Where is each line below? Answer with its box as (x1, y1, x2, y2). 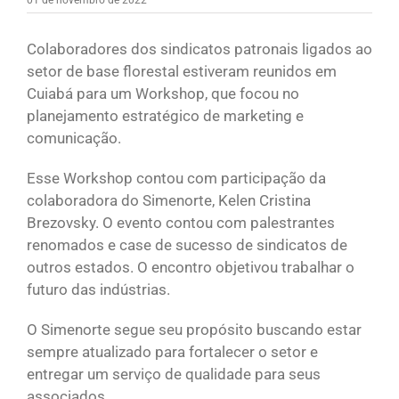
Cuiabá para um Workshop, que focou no (27, 84, 299, 102)
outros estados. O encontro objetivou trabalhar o (27, 257, 354, 276)
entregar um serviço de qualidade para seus (27, 364, 321, 383)
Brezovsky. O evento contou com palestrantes (27, 213, 335, 232)
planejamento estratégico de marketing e (27, 106, 304, 125)
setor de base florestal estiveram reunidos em (27, 61, 337, 80)
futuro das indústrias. (27, 280, 170, 298)
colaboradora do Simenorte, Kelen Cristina (27, 191, 311, 209)
